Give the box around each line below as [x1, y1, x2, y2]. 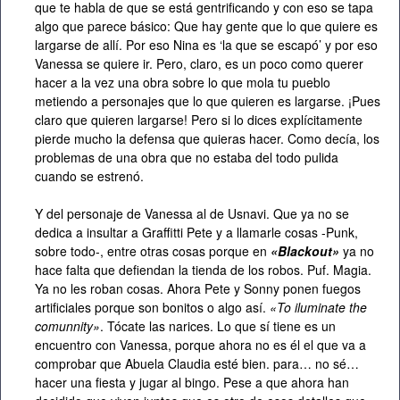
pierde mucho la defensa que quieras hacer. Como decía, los [35, 129, 379, 148]
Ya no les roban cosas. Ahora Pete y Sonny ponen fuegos [35, 279, 361, 298]
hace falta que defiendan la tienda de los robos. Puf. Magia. [35, 261, 371, 279]
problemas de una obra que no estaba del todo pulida [35, 148, 338, 167]
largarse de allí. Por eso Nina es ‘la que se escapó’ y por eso [35, 36, 378, 54]
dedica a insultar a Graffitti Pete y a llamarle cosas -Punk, [35, 223, 358, 242]
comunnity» [35, 317, 100, 336]
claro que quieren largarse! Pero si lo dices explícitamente [35, 111, 362, 129]
